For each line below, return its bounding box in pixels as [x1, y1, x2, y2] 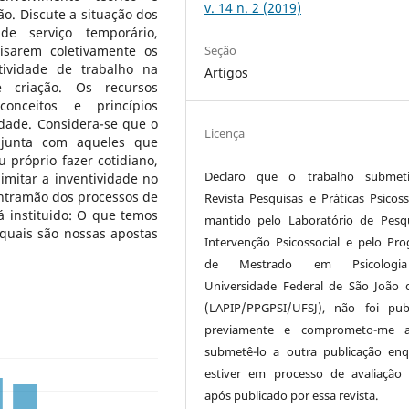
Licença [204, 124, 246, 142]
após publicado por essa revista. [204, 386, 379, 404]
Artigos [204, 63, 249, 81]
